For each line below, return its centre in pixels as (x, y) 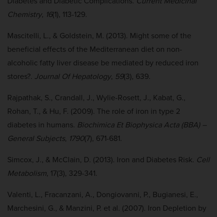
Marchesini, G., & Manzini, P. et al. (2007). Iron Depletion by (107, 208)
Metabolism (27, 173)
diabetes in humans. (42, 124)
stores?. (21, 76)
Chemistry (24, 14)
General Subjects (36, 138)
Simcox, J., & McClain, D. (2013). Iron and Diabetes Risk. (102, 159)
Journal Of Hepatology (73, 76)
